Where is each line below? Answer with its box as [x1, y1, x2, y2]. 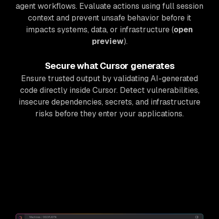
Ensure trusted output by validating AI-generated [21, 73, 198, 84]
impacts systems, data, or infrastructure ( [26, 24, 174, 35]
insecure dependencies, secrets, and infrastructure [19, 97, 200, 107]
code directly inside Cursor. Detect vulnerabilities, [20, 85, 199, 95]
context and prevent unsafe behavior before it [28, 13, 191, 23]
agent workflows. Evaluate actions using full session [16, 1, 203, 11]
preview [91, 36, 124, 46]
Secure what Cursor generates [44, 60, 175, 71]
